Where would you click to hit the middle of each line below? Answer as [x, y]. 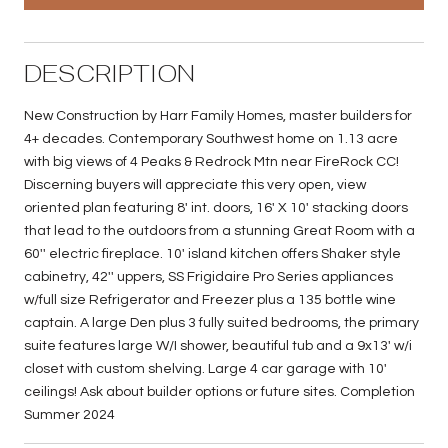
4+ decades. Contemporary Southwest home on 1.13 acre [211, 138]
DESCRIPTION [109, 73]
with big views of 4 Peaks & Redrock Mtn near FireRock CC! [211, 161]
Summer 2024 [69, 414]
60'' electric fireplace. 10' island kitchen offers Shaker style [212, 253]
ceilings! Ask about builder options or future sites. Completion [219, 391]
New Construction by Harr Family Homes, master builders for [218, 115]
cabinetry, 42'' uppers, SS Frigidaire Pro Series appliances [208, 276]
